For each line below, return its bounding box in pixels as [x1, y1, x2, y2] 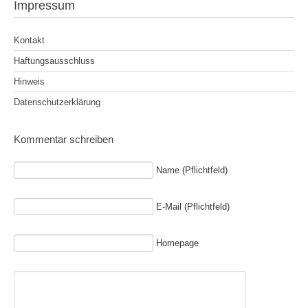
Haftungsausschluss [14, 55, 95, 66]
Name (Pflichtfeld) [156, 164, 228, 175]
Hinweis [14, 76, 45, 87]
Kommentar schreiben [14, 133, 113, 145]
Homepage [156, 238, 199, 249]
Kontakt [14, 34, 45, 45]
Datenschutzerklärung [14, 96, 100, 107]
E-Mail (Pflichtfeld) [156, 201, 230, 212]
